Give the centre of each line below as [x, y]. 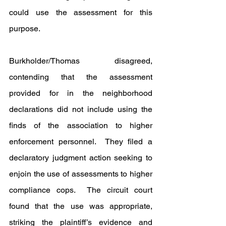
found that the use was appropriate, [81, 206]
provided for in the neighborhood [81, 93]
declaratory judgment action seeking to [81, 157]
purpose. [25, 28]
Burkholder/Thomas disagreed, [81, 61]
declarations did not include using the [81, 109]
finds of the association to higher [81, 125]
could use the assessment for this [81, 12]
